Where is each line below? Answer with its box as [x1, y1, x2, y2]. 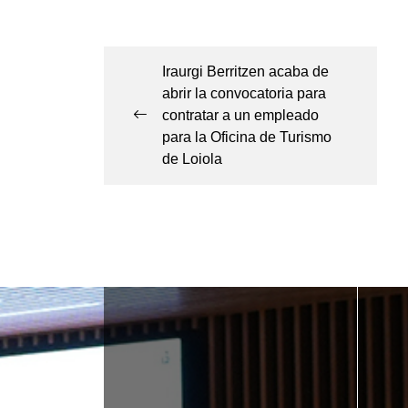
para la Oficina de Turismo [162, 129, 331, 146]
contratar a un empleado [162, 107, 319, 124]
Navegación [103, 17, 269, 51]
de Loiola [162, 151, 222, 168]
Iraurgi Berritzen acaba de [162, 64, 329, 80]
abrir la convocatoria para [162, 86, 326, 102]
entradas [103, 87, 226, 120]
